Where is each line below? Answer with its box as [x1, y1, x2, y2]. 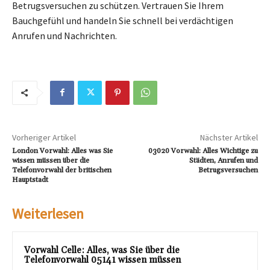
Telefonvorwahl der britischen [12, 165, 111, 175]
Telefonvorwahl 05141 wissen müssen [24, 254, 181, 266]
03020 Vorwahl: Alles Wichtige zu [148, 146, 258, 155]
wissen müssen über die [12, 155, 89, 165]
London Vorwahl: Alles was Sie [12, 146, 113, 155]
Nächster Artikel [199, 131, 258, 143]
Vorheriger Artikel [12, 131, 76, 143]
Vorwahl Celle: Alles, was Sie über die [24, 244, 180, 256]
